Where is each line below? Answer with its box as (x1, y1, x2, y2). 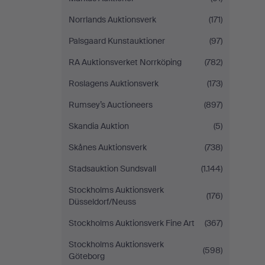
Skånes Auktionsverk (69, 142, 147, 153)
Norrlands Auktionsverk (69, 14, 156, 25)
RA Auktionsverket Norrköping (69, 57, 182, 67)
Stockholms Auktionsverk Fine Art (69, 218, 195, 228)
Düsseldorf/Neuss (69, 196, 136, 207)
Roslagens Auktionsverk (69, 78, 159, 89)
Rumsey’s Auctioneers (69, 99, 153, 110)
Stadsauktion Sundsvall (69, 163, 156, 174)
